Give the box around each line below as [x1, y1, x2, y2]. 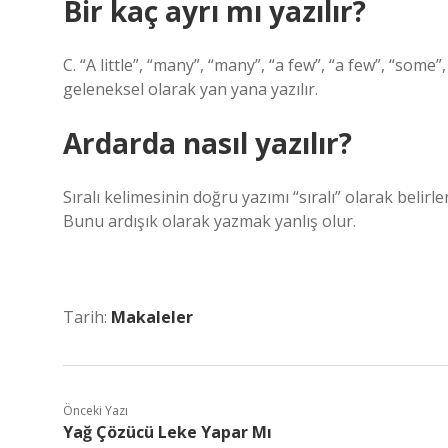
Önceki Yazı [63, 402, 128, 419]
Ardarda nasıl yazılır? [63, 124, 352, 162]
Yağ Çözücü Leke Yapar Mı [63, 421, 272, 443]
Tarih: [63, 306, 111, 328]
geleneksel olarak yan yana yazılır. [63, 78, 318, 100]
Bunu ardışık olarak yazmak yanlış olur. [63, 210, 356, 232]
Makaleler [111, 306, 193, 328]
